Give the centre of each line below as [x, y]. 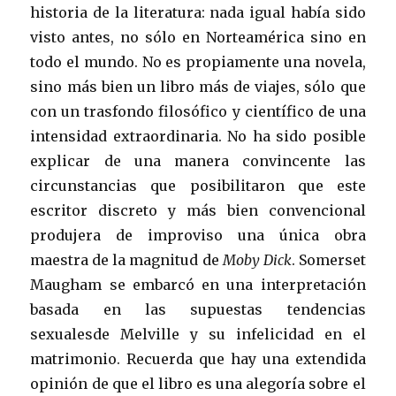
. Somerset [328, 259]
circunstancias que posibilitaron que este [198, 185]
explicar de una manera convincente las [198, 160]
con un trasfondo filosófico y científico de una [198, 111]
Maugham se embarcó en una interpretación [198, 284]
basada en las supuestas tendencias [198, 309]
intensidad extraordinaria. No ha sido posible [198, 136]
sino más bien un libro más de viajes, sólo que [198, 86]
